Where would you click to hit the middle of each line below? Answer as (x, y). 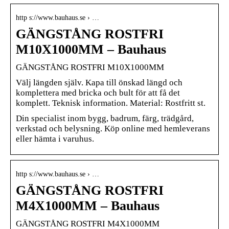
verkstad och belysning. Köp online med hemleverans (113, 128)
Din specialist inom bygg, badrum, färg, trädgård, (105, 118)
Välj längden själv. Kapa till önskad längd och (99, 82)
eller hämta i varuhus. (55, 139)
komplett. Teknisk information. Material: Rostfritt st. (111, 103)
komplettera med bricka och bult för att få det (98, 93)
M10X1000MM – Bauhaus (91, 49)
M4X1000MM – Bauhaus (88, 205)
